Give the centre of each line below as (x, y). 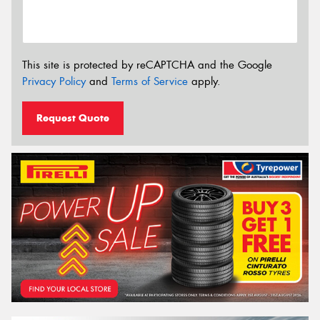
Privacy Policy (54, 81)
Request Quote (73, 118)
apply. (204, 81)
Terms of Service (150, 81)
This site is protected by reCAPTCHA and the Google (147, 65)
